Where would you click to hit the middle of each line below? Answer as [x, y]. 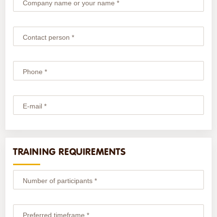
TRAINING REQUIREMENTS [69, 152]
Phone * [35, 72]
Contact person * [48, 38]
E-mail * [34, 106]
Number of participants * [60, 181]
